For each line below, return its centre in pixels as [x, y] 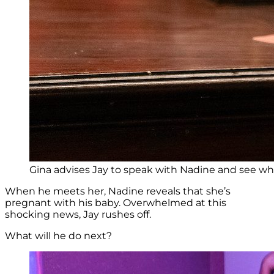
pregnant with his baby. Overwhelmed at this [116, 202]
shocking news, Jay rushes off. [78, 214]
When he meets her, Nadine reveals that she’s [118, 191]
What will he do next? [58, 235]
